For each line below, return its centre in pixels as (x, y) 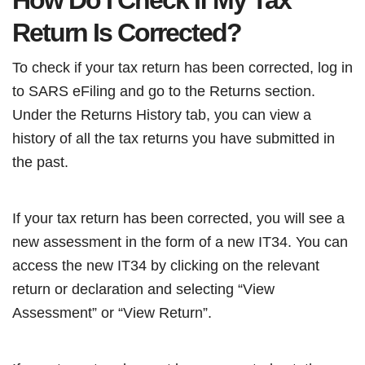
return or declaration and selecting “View (143, 289)
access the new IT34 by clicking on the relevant (166, 265)
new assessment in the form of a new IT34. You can (180, 242)
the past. (40, 162)
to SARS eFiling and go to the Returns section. (164, 91)
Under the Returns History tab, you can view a (162, 114)
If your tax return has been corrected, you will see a (178, 218)
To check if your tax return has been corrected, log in (182, 67)
